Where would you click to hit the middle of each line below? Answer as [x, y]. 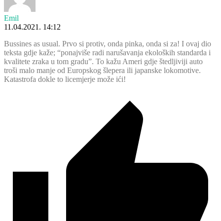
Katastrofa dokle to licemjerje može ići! [65, 79]
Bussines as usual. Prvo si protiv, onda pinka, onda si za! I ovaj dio [108, 44]
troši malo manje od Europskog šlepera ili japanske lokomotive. [102, 71]
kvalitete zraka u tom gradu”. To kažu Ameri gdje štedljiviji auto [103, 62]
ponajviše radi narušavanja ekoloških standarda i [136, 53]
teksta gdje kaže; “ [32, 53]
